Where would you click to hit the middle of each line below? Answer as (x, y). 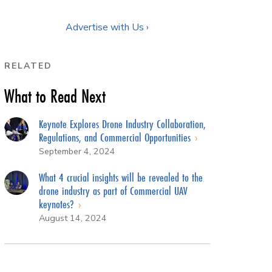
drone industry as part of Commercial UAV (113, 190)
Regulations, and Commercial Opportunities (116, 137)
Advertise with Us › (107, 27)
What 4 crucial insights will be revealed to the (121, 177)
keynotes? (58, 204)
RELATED (28, 66)
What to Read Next (55, 96)
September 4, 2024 (77, 151)
